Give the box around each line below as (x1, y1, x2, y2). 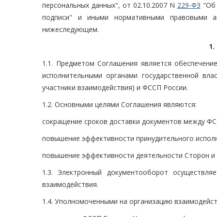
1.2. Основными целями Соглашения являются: (42, 100, 197, 109)
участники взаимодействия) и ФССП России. (42, 83, 188, 93)
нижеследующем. (42, 25, 99, 34)
